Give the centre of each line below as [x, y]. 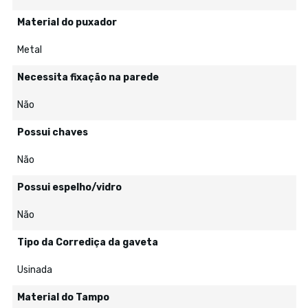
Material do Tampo [63, 297]
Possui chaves [52, 132]
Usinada [34, 269]
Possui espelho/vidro [69, 187]
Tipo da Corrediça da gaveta [87, 242]
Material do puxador [67, 22]
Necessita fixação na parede [88, 77]
